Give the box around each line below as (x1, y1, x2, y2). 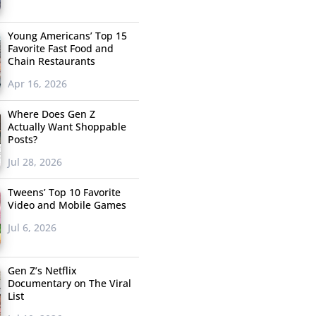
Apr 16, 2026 (7, 77, 67, 91)
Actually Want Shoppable (7, 120, 126, 134)
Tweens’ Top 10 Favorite (7, 186, 121, 200)
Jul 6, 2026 (7, 221, 56, 235)
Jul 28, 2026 (7, 155, 62, 169)
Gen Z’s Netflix (7, 264, 77, 278)
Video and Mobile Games (7, 198, 126, 212)
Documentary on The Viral (7, 276, 131, 291)
